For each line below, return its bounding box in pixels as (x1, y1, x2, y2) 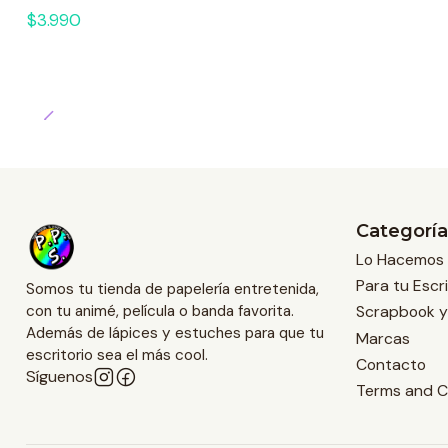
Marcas (355, 327, 410, 349)
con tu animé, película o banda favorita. (25, 301, 294, 322)
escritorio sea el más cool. (25, 345, 208, 366)
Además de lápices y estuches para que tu (25, 323, 324, 344)
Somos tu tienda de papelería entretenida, (25, 279, 319, 300)
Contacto (355, 353, 426, 375)
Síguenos (25, 366, 93, 388)
